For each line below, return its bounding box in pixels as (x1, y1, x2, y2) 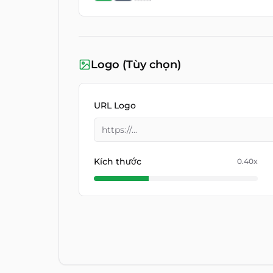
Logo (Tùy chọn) (91, 58, 181, 71)
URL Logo (94, 100, 136, 111)
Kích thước (94, 156, 141, 167)
